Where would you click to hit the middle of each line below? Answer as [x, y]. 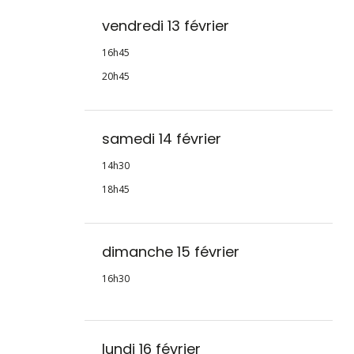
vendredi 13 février [165, 26]
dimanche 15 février [170, 252]
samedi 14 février [161, 139]
